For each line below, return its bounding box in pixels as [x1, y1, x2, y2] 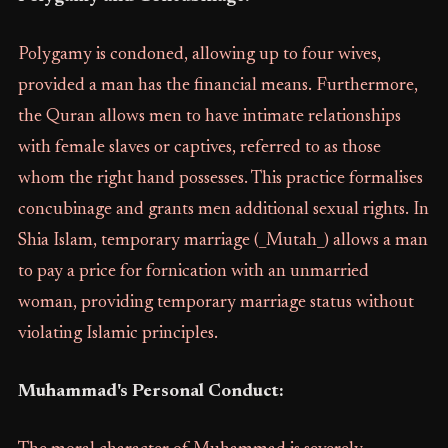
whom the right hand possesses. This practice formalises [17, 170, 423, 189]
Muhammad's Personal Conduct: [17, 383, 284, 402]
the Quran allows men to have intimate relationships [17, 108, 401, 127]
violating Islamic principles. [17, 325, 218, 344]
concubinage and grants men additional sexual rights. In [17, 201, 429, 220]
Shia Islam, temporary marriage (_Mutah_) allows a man [17, 232, 428, 251]
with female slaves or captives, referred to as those [17, 139, 381, 158]
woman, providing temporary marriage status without [17, 294, 414, 313]
